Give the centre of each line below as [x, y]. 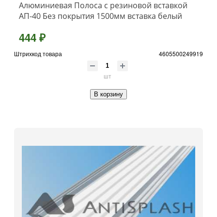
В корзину [108, 94]
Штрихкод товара [38, 54]
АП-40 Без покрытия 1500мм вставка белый [101, 16]
